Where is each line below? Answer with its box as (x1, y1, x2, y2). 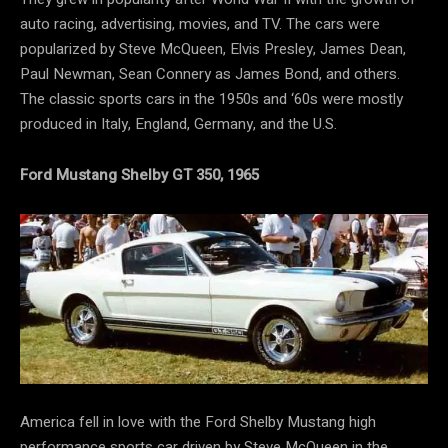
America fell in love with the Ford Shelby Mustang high (20, 410, 376, 433)
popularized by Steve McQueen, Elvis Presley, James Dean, (20, 37, 406, 60)
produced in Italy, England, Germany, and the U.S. (20, 112, 337, 135)
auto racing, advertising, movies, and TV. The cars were (20, 12, 380, 35)
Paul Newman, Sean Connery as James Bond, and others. (20, 62, 400, 85)
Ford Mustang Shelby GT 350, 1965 (20, 163, 259, 186)
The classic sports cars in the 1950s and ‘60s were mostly (20, 87, 403, 110)
